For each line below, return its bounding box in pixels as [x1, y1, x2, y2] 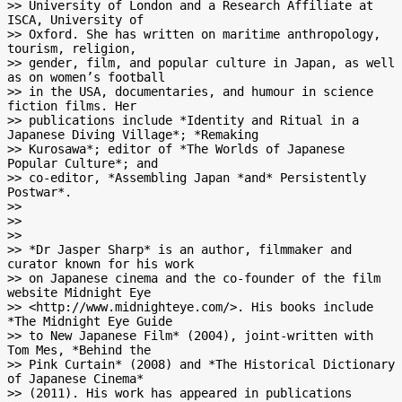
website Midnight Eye [7, 285, 151, 300]
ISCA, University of [7, 13, 144, 27]
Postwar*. [7, 185, 72, 199]
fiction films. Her [7, 99, 136, 113]
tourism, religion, [7, 41, 136, 56]
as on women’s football [7, 70, 165, 84]
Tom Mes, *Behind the [7, 343, 151, 357]
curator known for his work [7, 257, 194, 271]
